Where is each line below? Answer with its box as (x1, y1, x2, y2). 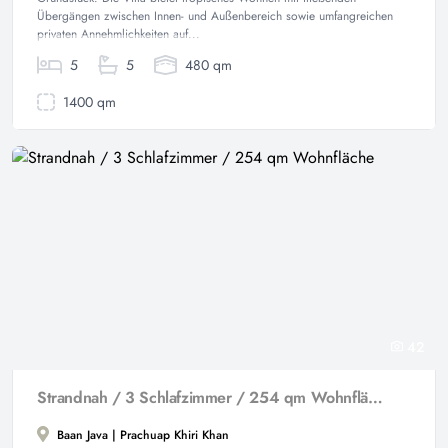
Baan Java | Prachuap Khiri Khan (53, 426, 229, 444)
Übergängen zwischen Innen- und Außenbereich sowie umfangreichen (37, 7, 393, 25)
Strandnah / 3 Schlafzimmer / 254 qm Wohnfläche (367, 386, 383, 409)
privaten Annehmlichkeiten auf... (37, 25, 200, 43)
